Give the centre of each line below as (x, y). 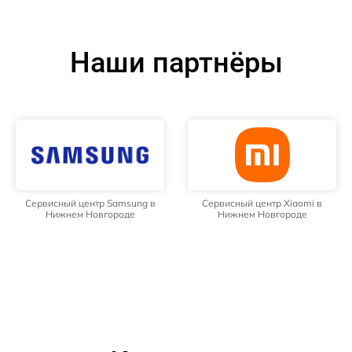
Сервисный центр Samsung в (90, 203)
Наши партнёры (176, 63)
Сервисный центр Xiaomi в (262, 203)
